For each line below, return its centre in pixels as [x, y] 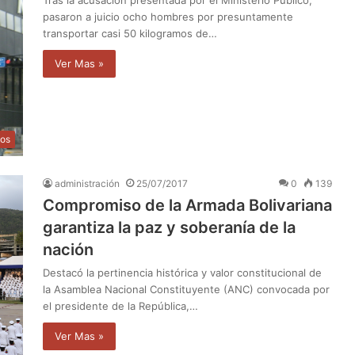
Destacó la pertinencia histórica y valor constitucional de [182, 273]
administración [87, 184]
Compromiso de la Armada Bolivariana [187, 206]
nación [68, 250]
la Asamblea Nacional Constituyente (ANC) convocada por [186, 290]
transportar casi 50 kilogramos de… [130, 33]
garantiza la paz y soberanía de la [169, 228]
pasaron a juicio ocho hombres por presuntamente [168, 16]
